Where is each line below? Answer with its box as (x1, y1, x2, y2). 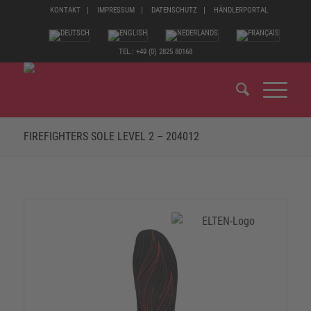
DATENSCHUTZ (151, 6, 197, 15)
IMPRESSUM (96, 6, 135, 15)
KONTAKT (49, 6, 81, 15)
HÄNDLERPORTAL (213, 6, 268, 15)
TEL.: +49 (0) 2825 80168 (118, 47, 192, 56)
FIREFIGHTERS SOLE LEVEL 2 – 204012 (23, 130, 199, 143)
